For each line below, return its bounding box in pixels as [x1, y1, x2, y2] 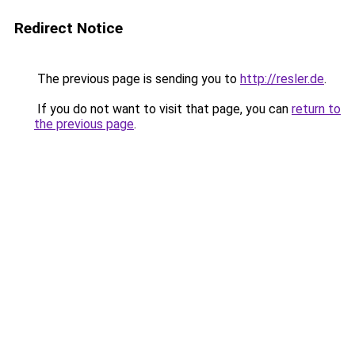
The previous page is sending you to [34, 71, 240, 86]
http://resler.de [240, 71, 324, 86]
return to [292, 101, 341, 116]
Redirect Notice [14, 19, 123, 37]
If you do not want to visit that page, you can [34, 101, 292, 116]
